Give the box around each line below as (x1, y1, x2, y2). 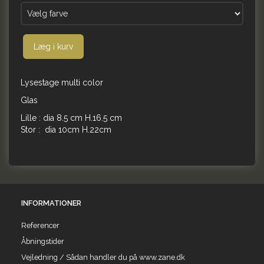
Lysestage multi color (21, 78, 103, 88)
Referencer (21, 220, 60, 230)
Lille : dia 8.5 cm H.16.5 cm (21, 113, 122, 123)
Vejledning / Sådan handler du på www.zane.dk (21, 252, 185, 262)
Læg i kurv (34, 42, 73, 52)
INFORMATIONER (21, 198, 81, 207)
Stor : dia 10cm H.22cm (21, 125, 111, 135)
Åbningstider (21, 236, 64, 246)
